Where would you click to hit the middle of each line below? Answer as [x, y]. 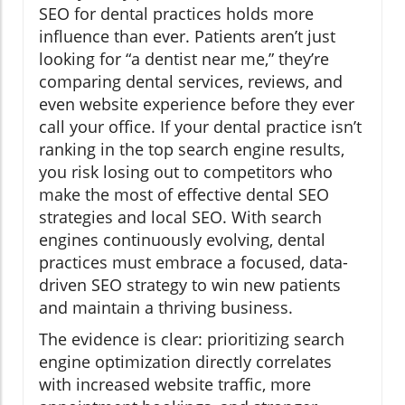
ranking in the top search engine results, [192, 149]
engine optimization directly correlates [185, 361]
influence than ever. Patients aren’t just [187, 36]
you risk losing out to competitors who [186, 171]
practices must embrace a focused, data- [193, 262]
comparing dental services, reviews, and [191, 81]
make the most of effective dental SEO [184, 194]
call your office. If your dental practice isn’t [200, 126]
